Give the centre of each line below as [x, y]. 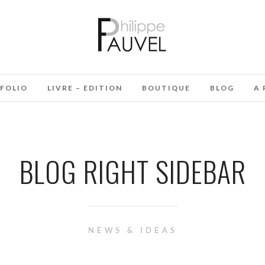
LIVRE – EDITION [85, 88]
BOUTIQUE [166, 88]
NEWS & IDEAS [132, 230]
